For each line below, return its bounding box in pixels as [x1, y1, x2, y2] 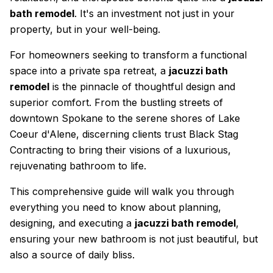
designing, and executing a [10, 217, 135, 229]
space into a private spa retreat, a [10, 65, 169, 77]
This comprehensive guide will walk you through [10, 185, 234, 197]
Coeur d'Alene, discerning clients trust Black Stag [10, 128, 238, 140]
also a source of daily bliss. [10, 249, 135, 261]
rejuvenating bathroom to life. [10, 160, 146, 172]
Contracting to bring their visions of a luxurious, [10, 144, 231, 156]
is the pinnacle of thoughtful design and [49, 80, 235, 93]
